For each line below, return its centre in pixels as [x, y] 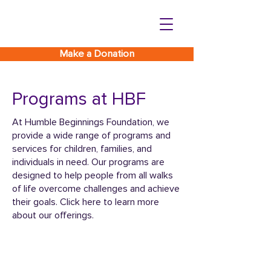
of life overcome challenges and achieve [96, 189]
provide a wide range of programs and [91, 135]
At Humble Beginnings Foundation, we [91, 122]
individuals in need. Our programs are [88, 162]
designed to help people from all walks [93, 175]
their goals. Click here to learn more [86, 202]
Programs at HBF [79, 99]
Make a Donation [97, 54]
